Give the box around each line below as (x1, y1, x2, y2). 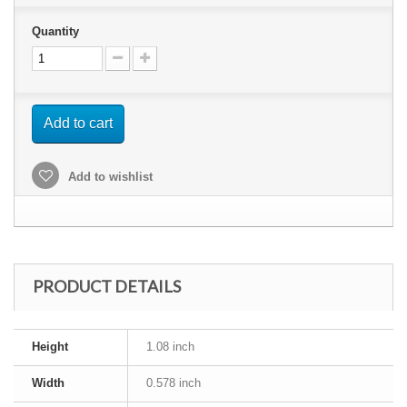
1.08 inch (146, 340, 194, 353)
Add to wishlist (65, 170, 153, 184)
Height (32, 340, 68, 353)
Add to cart (44, 115, 113, 131)
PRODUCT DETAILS (33, 276, 181, 296)
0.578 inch (146, 376, 201, 390)
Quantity (32, 25, 79, 38)
